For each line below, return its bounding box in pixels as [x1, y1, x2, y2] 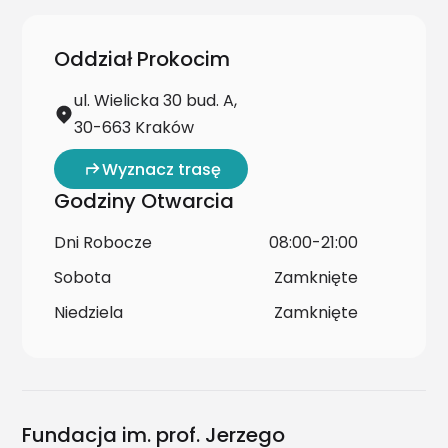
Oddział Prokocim [54, 45, 231, 74]
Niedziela [54, 301, 124, 325]
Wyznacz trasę [101, 157, 221, 181]
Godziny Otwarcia [54, 187, 235, 216]
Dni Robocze [54, 231, 153, 255]
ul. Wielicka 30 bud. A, [74, 89, 238, 113]
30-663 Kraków [74, 116, 195, 140]
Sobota [54, 266, 112, 290]
